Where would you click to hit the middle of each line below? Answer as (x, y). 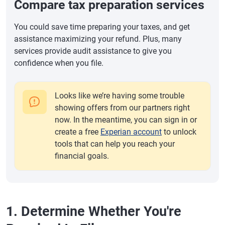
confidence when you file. (59, 63)
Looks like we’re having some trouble (120, 96)
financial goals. (82, 156)
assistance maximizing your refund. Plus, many (98, 39)
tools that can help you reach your (115, 144)
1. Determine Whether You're (94, 211)
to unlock (179, 132)
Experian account (131, 132)
